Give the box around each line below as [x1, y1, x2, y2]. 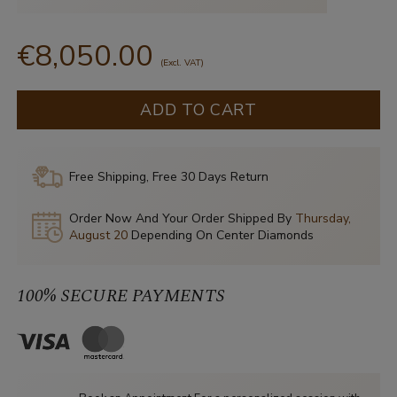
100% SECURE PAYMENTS [16, 283, 225, 310]
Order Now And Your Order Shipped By [68, 210, 295, 228]
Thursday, [294, 210, 351, 228]
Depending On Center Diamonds [130, 227, 314, 245]
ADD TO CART [140, 99, 257, 121]
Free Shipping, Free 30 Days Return [68, 168, 269, 186]
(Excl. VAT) [160, 57, 204, 70]
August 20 [68, 227, 131, 245]
